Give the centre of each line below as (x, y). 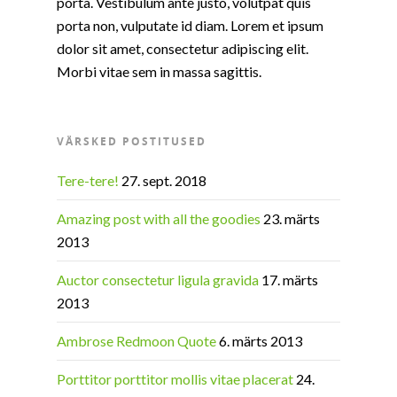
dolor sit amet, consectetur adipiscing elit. (183, 49)
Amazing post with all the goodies (159, 219)
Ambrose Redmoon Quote (136, 341)
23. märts (292, 219)
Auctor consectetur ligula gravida (158, 280)
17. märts (290, 280)
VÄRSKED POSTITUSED (132, 142)
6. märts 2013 (261, 341)
